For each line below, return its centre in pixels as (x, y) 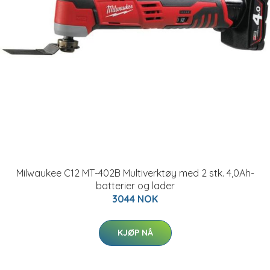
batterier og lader (135, 186)
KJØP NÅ (135, 233)
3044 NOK (135, 199)
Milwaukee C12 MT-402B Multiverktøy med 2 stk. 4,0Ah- (135, 173)
